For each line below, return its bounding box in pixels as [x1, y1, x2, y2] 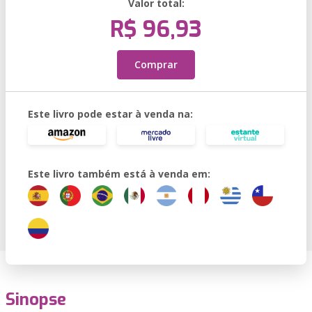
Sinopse [6, 288, 66, 311]
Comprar [134, 58, 178, 71]
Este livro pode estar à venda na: [28, 107, 193, 120]
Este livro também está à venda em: [28, 167, 210, 180]
